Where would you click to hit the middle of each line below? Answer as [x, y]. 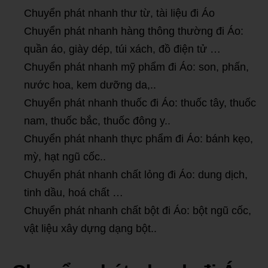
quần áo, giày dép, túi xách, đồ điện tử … [122, 49]
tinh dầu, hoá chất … [74, 193]
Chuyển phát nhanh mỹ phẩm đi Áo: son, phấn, [136, 67]
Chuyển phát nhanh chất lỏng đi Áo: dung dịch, [136, 175]
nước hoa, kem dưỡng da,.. [90, 85]
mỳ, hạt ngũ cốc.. [65, 157]
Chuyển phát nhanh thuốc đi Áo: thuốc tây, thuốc [140, 103]
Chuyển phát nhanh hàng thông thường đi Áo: [134, 31]
